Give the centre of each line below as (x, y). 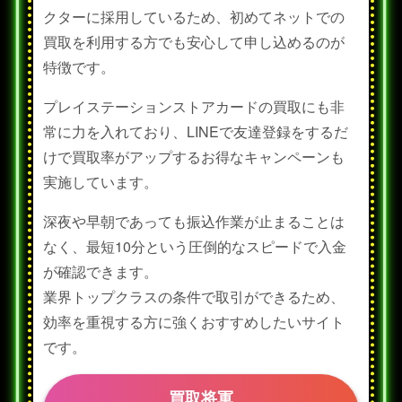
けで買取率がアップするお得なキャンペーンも (194, 157)
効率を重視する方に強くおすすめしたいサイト (194, 322)
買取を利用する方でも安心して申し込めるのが (194, 42)
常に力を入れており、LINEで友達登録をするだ (196, 132)
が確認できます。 (101, 272)
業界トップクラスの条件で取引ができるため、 (194, 297)
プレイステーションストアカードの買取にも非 (194, 107)
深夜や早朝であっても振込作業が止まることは (194, 222)
